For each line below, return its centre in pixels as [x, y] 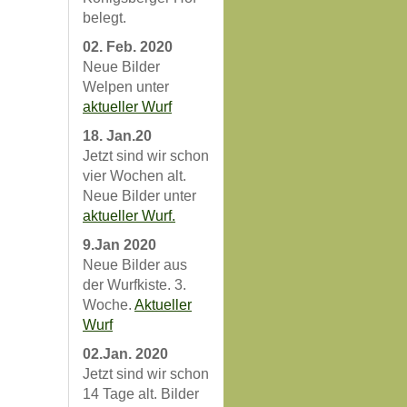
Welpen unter [126, 87]
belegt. [104, 18]
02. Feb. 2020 [128, 47]
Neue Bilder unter [139, 196]
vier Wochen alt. [134, 176]
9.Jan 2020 [119, 245]
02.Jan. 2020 [125, 354]
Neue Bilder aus [135, 265]
